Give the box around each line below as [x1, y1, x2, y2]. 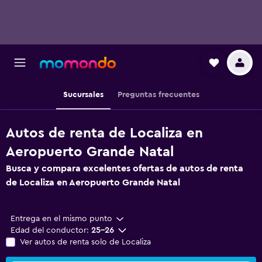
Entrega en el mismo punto [11, 215, 112, 223]
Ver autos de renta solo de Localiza [20, 238, 151, 246]
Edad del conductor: [11, 226, 89, 235]
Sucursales [63, 91, 104, 99]
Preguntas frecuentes [117, 91, 199, 99]
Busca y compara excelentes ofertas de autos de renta [6, 164, 243, 173]
